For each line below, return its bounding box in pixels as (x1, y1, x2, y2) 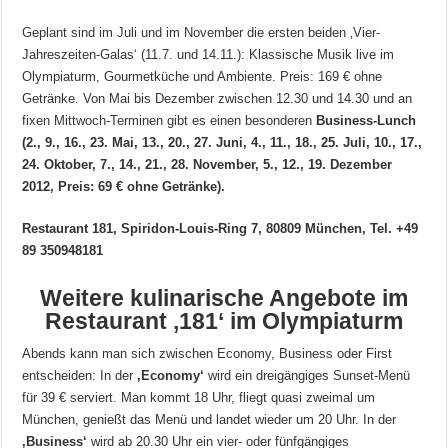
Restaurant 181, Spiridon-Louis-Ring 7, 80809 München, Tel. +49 (22, 221, 419, 237)
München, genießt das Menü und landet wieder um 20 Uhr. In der (22, 412, 397, 428)
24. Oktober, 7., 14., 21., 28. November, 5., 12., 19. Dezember (22, 157, 393, 173)
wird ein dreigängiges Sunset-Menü (204, 368, 411, 384)
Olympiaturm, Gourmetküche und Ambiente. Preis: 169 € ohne (22, 69, 383, 85)
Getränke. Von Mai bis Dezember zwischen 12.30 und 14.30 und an (22, 91, 413, 107)
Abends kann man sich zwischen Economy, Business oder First (22, 346, 393, 362)
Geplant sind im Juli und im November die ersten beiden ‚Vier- (22, 25, 381, 41)
